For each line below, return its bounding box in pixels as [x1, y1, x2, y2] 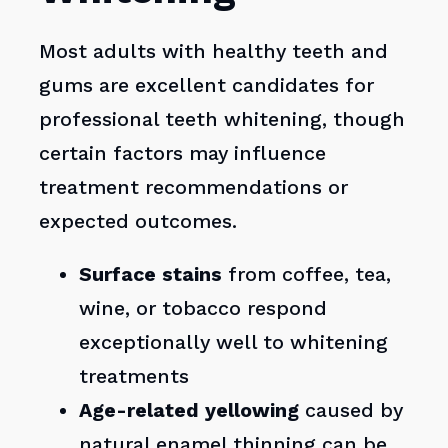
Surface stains [79, 263, 223, 287]
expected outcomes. [39, 209, 238, 233]
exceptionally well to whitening [79, 331, 389, 355]
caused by [299, 399, 404, 423]
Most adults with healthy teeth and [39, 39, 389, 63]
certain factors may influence [39, 141, 327, 165]
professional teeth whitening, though [39, 107, 406, 131]
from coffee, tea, [222, 263, 392, 287]
